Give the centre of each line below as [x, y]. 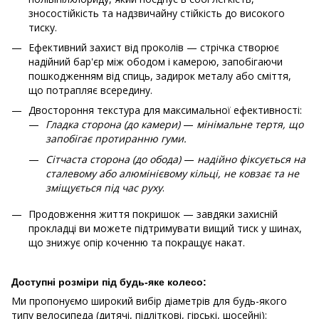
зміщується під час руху [104, 187]
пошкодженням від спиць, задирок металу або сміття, [160, 75]
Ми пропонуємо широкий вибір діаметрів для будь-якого [149, 300]
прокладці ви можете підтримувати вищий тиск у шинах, [165, 228]
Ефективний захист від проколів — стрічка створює [154, 47]
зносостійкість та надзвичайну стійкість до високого [157, 13]
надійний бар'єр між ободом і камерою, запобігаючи [156, 61]
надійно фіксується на [250, 159]
